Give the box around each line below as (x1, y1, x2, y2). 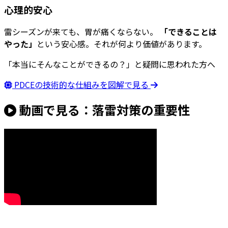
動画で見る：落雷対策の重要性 (16, 101, 190, 119)
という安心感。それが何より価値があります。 (37, 38, 207, 50)
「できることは (160, 25, 217, 38)
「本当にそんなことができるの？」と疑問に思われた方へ (4, 58, 215, 71)
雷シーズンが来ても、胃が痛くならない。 (4, 25, 160, 38)
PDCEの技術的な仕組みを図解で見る (14, 78, 149, 91)
